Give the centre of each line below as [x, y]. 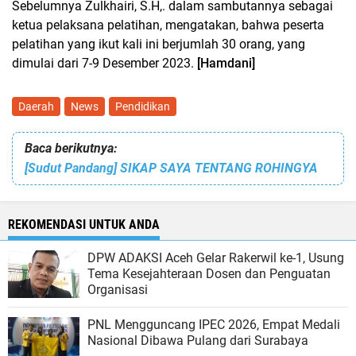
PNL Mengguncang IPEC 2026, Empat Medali [214, 325]
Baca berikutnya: [71, 148]
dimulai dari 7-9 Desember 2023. [103, 63]
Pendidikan [143, 106]
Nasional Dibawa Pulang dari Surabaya [198, 341]
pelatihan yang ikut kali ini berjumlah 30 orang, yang [159, 44]
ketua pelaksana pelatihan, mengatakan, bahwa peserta [168, 25]
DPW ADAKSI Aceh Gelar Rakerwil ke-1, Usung [216, 258]
